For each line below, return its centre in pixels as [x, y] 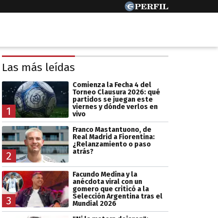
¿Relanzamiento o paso [111, 144]
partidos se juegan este [112, 99]
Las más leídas [38, 68]
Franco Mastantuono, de [112, 129]
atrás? [83, 151]
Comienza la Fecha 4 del [112, 85]
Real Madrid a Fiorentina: [113, 137]
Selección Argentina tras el [117, 197]
